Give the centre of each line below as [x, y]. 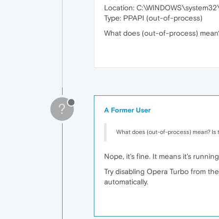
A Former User [127, 110]
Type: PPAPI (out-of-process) [153, 18]
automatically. [126, 182]
